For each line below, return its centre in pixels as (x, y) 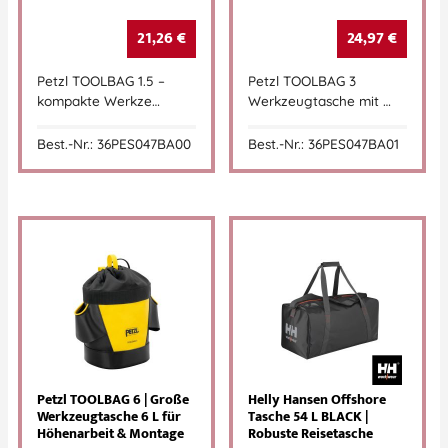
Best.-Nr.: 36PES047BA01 (323, 143)
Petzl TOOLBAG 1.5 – (101, 81)
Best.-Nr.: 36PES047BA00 (114, 143)
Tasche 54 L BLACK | (308, 417)
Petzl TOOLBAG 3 (302, 81)
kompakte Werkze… (98, 101)
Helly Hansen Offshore (317, 400)
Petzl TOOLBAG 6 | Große (113, 400)
